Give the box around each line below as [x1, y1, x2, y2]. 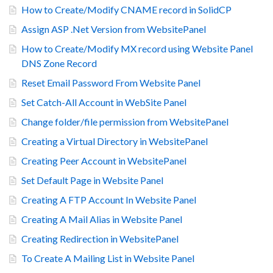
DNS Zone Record [21, 57, 97, 69]
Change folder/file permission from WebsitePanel [21, 115, 229, 127]
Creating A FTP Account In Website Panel [21, 193, 196, 205]
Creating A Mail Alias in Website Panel [21, 213, 182, 225]
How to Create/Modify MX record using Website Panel [21, 42, 253, 54]
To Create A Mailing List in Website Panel [21, 252, 194, 264]
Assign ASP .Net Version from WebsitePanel [21, 23, 206, 35]
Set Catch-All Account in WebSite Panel [21, 96, 186, 108]
